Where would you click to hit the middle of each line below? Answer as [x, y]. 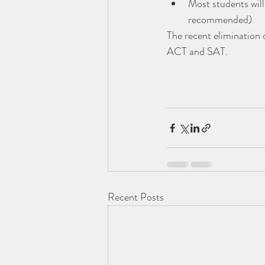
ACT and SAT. [197, 52]
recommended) [220, 20]
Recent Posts [136, 197]
